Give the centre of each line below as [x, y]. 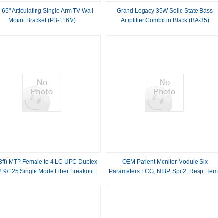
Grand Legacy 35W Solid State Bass [165, 11]
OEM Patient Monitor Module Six [165, 162]
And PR [165, 181]
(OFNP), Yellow [42, 191]
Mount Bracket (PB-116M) [42, 20]
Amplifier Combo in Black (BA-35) [165, 20]
